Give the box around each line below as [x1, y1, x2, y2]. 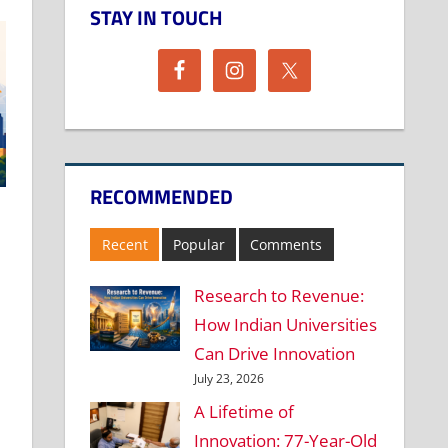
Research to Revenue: [193, 283, 364, 307]
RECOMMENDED [90, 181, 234, 213]
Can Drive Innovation [193, 341, 355, 365]
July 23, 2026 [193, 369, 264, 387]
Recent [101, 234, 148, 254]
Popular [172, 234, 225, 254]
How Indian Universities [193, 312, 377, 336]
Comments [250, 234, 323, 254]
